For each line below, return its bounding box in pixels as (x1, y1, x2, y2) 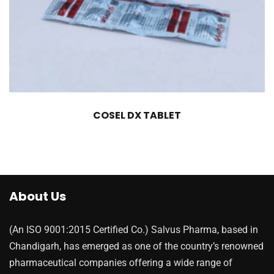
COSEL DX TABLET (93, 108, 181, 123)
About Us (9, 188, 66, 206)
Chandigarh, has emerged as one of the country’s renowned (9, 240, 264, 253)
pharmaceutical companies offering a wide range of (9, 257, 232, 269)
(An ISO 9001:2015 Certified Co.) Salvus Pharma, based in (9, 224, 258, 236)
